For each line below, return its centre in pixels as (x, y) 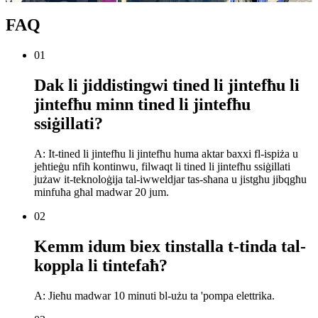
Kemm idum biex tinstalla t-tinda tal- (170, 247)
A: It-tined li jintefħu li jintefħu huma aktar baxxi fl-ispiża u (166, 154)
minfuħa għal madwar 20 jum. (102, 192)
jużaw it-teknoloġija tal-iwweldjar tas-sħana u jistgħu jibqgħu (170, 180)
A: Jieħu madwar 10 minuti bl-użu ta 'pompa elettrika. (154, 295)
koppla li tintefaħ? (101, 266)
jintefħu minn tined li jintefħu (142, 105)
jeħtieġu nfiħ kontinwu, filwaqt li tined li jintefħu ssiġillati (162, 167)
